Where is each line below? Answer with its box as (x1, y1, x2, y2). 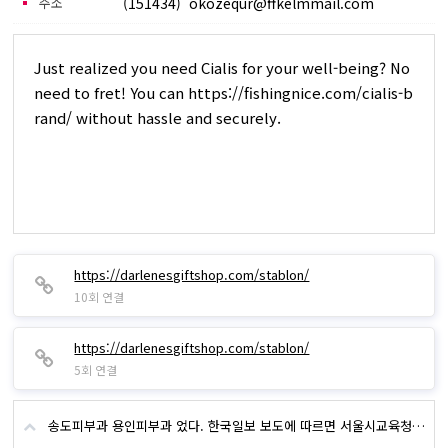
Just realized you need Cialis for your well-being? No (34, 57, 411, 78)
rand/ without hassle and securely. (34, 107, 282, 128)
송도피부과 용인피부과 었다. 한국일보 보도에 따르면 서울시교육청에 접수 (48, 416, 413, 435)
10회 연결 (74, 288, 125, 305)
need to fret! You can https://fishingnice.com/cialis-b (34, 82, 414, 103)
